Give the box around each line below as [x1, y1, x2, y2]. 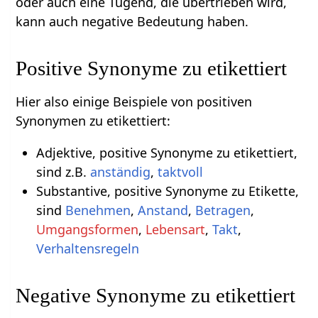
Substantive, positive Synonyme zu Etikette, [35, 182, 299, 200]
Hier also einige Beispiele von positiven [16, 93, 253, 111]
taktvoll [157, 163, 203, 181]
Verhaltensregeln [35, 240, 139, 258]
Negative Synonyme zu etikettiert [16, 284, 296, 307]
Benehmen [65, 202, 131, 219]
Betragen [194, 202, 251, 219]
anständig [89, 163, 150, 181]
